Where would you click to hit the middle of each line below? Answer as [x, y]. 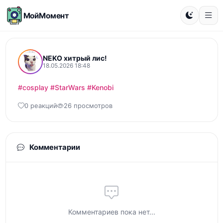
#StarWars [67, 87]
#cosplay [33, 87]
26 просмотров [88, 106]
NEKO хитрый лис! [75, 58]
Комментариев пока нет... [111, 212]
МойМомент [46, 15]
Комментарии [54, 147]
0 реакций [41, 106]
